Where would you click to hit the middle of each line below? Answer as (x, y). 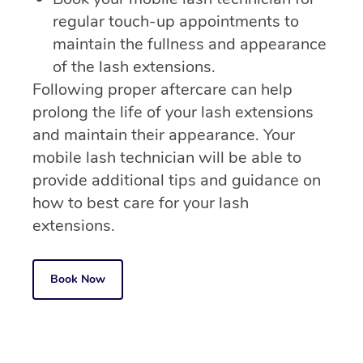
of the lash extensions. (134, 67)
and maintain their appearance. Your (164, 135)
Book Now (78, 280)
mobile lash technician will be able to (167, 158)
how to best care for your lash (141, 203)
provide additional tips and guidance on (177, 181)
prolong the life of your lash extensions (173, 113)
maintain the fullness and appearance (190, 45)
